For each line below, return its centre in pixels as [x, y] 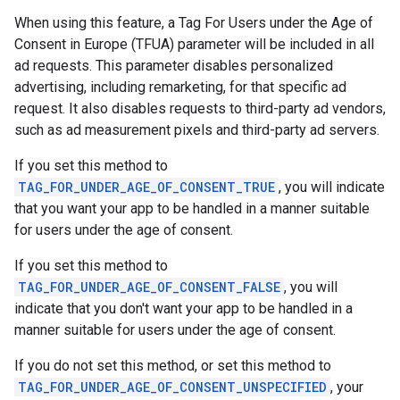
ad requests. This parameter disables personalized [174, 66]
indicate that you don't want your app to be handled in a [183, 308]
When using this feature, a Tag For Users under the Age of [194, 23]
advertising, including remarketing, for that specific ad [180, 87]
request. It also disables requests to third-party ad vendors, [200, 108]
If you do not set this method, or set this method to [173, 366]
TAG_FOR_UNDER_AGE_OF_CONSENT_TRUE [146, 187]
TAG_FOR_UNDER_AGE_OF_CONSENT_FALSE [149, 287]
